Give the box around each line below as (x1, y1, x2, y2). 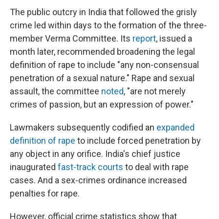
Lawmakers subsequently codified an (10, 122, 156, 133)
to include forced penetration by (75, 135, 201, 146)
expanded (156, 122, 195, 133)
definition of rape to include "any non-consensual (10, 60, 199, 70)
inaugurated (10, 162, 58, 173)
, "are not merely (124, 86, 186, 97)
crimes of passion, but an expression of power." (10, 99, 194, 110)
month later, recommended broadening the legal (10, 46, 195, 57)
